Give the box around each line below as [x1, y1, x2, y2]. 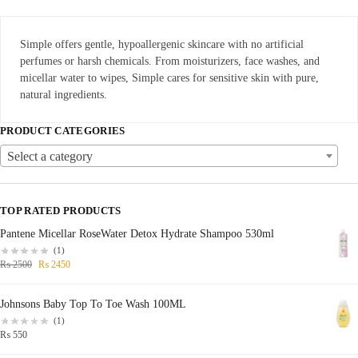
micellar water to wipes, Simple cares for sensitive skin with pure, [20, 71, 319, 84]
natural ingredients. [20, 88, 107, 101]
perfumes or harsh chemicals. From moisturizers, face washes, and [20, 54, 320, 67]
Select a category [7, 149, 93, 164]
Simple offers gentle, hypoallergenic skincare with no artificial [20, 38, 304, 50]
